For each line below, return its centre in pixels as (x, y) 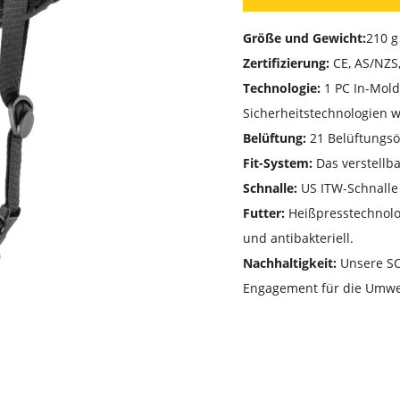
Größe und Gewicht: (304, 38)
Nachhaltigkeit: (290, 263)
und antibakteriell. (300, 238)
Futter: (266, 213)
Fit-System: (279, 163)
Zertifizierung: (286, 63)
